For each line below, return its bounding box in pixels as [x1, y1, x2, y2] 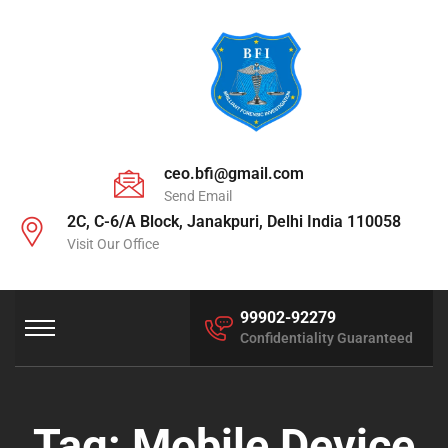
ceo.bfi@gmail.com [164, 164, 304, 184]
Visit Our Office [67, 236, 159, 253]
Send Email [164, 188, 232, 205]
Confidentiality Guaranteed [240, 330, 413, 347]
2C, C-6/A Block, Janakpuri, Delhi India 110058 [67, 212, 401, 232]
